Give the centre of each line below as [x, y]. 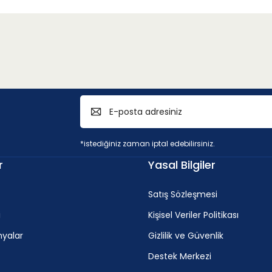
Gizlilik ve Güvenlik [186, 236]
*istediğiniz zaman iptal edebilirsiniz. [148, 144]
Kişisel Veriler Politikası [193, 215]
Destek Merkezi [180, 256]
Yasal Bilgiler [182, 165]
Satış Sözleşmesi [183, 194]
